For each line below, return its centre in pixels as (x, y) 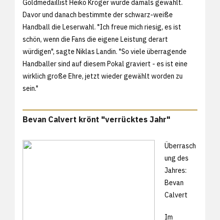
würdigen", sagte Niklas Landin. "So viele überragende (105, 51)
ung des (177, 158)
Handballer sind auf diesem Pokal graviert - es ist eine (105, 64)
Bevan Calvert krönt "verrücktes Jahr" (96, 119)
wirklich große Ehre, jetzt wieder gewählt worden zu (103, 76)
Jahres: (176, 170)
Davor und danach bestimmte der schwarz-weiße (98, 14)
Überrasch (180, 146)
